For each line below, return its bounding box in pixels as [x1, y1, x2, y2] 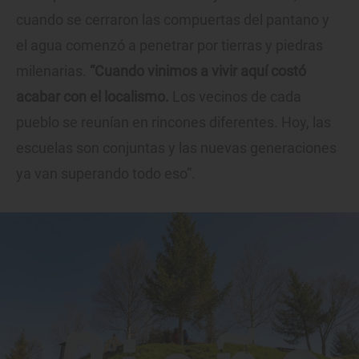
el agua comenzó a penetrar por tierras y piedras [16, 37, 323, 54]
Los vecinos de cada [169, 88, 301, 106]
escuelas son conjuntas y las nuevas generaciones [16, 139, 337, 157]
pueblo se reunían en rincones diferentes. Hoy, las [16, 114, 331, 131]
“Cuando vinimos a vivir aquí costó [90, 63, 306, 80]
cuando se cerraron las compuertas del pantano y [16, 11, 329, 29]
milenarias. [16, 63, 90, 80]
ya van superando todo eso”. [16, 165, 196, 183]
